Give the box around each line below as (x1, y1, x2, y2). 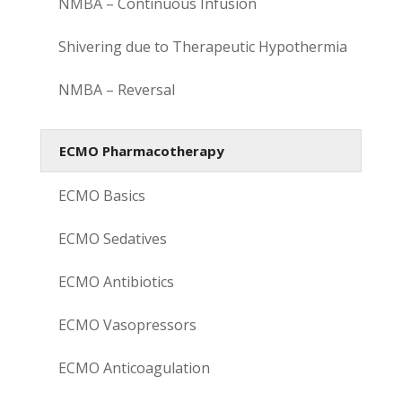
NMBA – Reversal (57, 79, 175, 100)
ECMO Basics (57, 185, 145, 205)
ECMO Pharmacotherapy (58, 141, 224, 160)
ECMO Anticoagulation (57, 357, 210, 378)
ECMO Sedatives (57, 228, 167, 249)
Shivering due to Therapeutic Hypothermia (57, 36, 347, 57)
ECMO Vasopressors (57, 314, 197, 335)
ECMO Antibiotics (57, 271, 174, 292)
